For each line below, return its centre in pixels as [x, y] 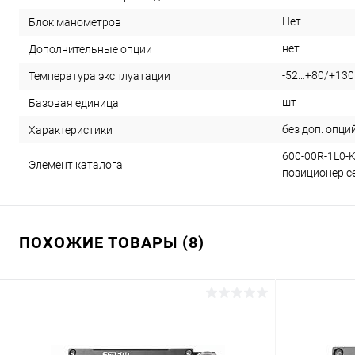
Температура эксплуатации [99, 76]
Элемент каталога [76, 165]
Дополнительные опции [90, 50]
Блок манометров [75, 23]
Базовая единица [74, 103]
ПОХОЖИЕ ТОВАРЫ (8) [112, 243]
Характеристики [71, 130]
